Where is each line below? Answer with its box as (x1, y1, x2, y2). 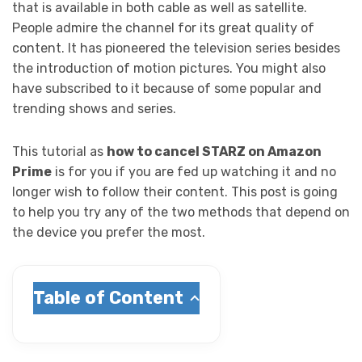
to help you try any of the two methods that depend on (12, 204, 350, 221)
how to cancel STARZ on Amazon (107, 144, 322, 160)
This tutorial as (12, 144, 107, 160)
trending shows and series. (12, 101, 176, 117)
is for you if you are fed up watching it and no (52, 164, 336, 180)
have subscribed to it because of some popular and (12, 81, 322, 97)
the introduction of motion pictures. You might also (12, 61, 326, 77)
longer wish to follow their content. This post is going (12, 184, 338, 200)
